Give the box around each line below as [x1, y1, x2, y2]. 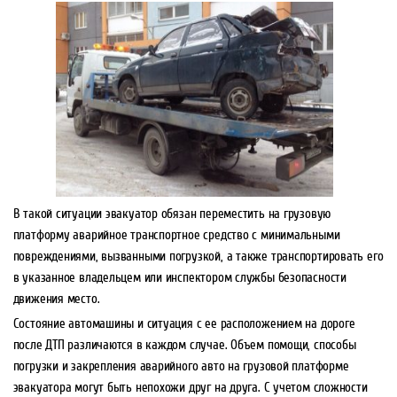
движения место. [12, 290, 100, 307]
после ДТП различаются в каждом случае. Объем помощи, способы [12, 337, 356, 354]
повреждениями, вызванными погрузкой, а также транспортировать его [12, 247, 384, 264]
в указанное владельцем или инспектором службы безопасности [12, 269, 346, 285]
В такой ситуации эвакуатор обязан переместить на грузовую [12, 205, 331, 222]
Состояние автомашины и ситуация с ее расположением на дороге [12, 315, 355, 332]
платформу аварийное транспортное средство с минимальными [12, 226, 340, 243]
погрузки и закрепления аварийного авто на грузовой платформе [12, 358, 349, 375]
